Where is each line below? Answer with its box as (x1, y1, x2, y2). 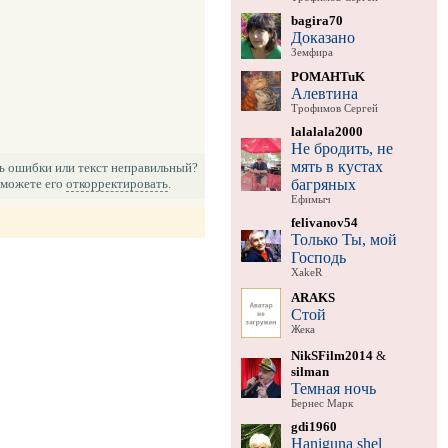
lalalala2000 (290, 123, 363, 139)
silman (290, 363, 329, 379)
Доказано (290, 28, 355, 46)
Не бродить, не (290, 139, 393, 157)
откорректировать (66, 176, 168, 191)
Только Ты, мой (290, 230, 397, 248)
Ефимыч (290, 193, 331, 205)
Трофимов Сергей (290, 102, 378, 114)
